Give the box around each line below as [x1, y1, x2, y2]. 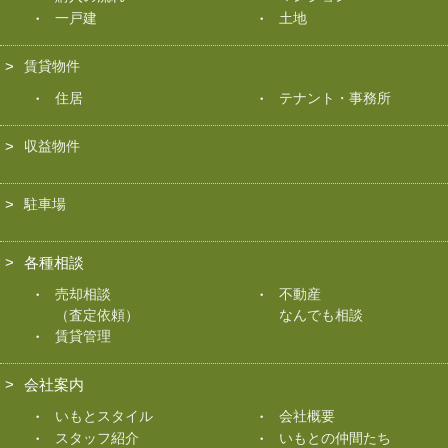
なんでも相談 [279, 306, 363, 323]
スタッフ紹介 [55, 429, 139, 446]
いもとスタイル [55, 407, 153, 424]
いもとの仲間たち [279, 429, 391, 446]
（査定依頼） [55, 306, 139, 323]
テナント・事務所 [279, 89, 391, 106]
